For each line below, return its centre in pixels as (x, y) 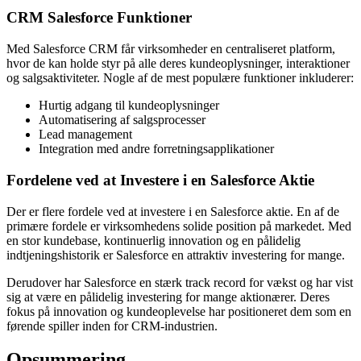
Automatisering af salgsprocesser (122, 120)
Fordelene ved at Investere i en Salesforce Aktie (160, 180)
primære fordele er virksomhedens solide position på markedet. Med (179, 226)
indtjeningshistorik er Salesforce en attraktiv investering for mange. (176, 255)
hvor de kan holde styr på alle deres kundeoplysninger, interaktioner (178, 64)
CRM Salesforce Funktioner (99, 18)
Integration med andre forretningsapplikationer (156, 149)
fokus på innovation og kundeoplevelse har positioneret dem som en (179, 311)
